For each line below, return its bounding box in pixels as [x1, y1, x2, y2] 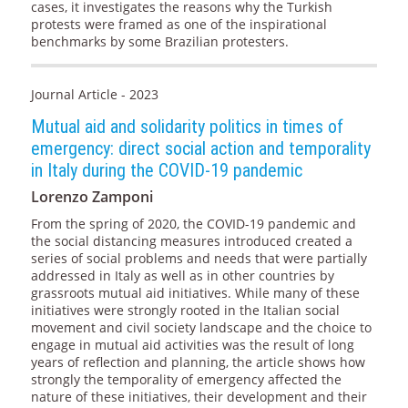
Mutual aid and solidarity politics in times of [30, 116, 343, 138]
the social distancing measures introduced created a [30, 232, 352, 250]
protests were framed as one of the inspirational [30, 15, 327, 34]
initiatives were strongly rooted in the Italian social [30, 301, 340, 320]
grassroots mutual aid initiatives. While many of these [30, 284, 360, 302]
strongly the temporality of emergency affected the [30, 371, 342, 389]
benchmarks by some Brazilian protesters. [30, 33, 289, 51]
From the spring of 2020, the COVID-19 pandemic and [30, 215, 356, 233]
